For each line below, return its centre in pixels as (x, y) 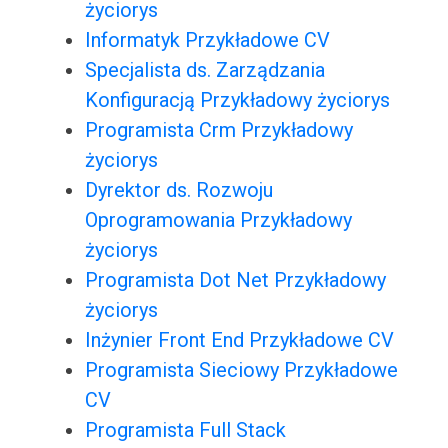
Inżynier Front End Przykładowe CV (239, 340)
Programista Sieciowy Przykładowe (241, 370)
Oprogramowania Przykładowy (218, 220)
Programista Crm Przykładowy (218, 130)
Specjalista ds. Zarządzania (204, 70)
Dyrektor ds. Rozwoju (178, 190)
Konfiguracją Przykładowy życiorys (237, 100)
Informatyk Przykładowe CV (207, 40)
